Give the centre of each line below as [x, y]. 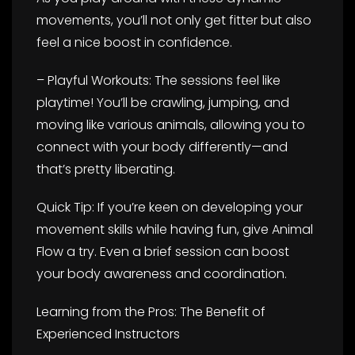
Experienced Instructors [108, 334]
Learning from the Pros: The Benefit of [151, 311]
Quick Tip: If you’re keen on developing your [170, 207]
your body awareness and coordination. [162, 273]
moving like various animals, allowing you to [171, 124]
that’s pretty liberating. [106, 169]
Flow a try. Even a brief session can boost [163, 251]
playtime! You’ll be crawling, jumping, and [163, 102]
